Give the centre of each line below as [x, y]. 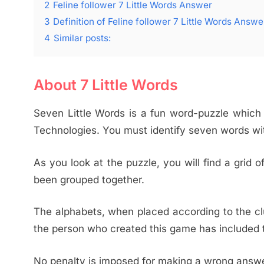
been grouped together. [89, 179]
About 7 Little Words [106, 85]
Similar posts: [82, 38]
